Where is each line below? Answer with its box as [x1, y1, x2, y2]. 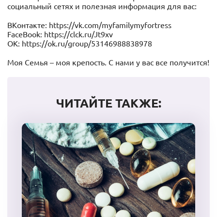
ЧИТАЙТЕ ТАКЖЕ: [56, 96, 161, 110]
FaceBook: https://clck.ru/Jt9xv [7, 30, 113, 39]
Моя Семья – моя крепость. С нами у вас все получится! [7, 58, 209, 67]
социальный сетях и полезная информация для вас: [7, 2, 197, 11]
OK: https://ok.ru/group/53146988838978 [7, 39, 152, 48]
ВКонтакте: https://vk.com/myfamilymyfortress [7, 21, 171, 30]
